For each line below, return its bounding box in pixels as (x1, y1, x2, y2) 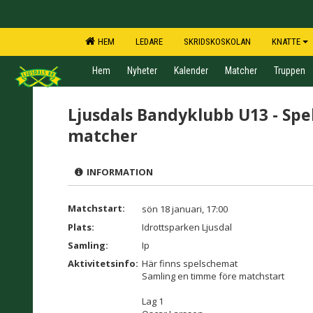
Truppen (274, 65, 305, 76)
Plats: (68, 221, 94, 233)
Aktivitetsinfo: (68, 257, 140, 270)
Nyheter (127, 65, 157, 76)
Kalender (174, 65, 208, 76)
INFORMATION (82, 166, 153, 178)
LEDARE (136, 36, 163, 47)
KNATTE (272, 36, 300, 47)
